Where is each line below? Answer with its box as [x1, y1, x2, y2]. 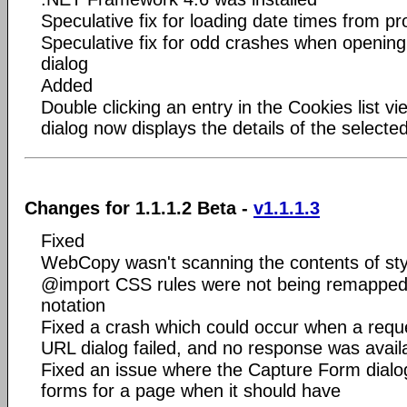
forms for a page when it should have [41, 380, 341, 401]
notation [41, 294, 105, 315]
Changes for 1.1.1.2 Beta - [25, 197, 253, 218]
